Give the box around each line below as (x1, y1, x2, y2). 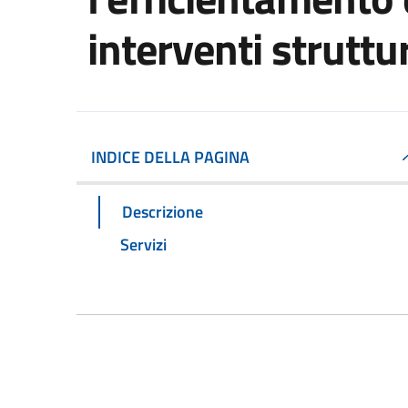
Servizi (120, 231, 167, 257)
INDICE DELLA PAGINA (91, 145, 250, 169)
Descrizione (122, 199, 203, 224)
